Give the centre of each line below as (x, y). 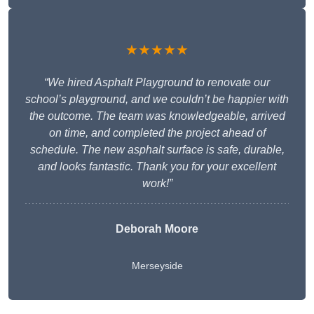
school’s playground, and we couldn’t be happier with (157, 100)
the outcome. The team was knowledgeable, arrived (157, 116)
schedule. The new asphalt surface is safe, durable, (157, 150)
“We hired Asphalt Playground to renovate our (157, 83)
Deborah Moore (157, 229)
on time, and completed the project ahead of (157, 133)
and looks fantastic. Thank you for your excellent (157, 167)
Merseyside (157, 266)
